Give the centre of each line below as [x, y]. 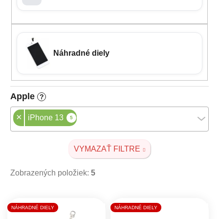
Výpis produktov [51, 201]
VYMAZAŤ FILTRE [107, 149]
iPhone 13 [46, 118]
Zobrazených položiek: [51, 173]
